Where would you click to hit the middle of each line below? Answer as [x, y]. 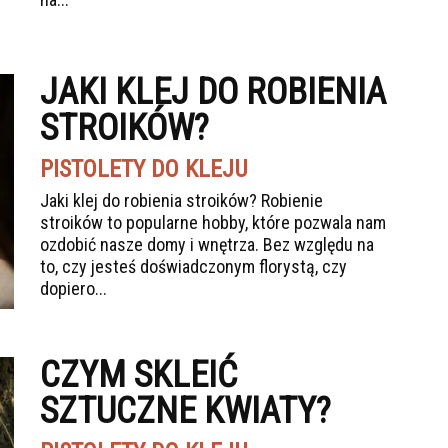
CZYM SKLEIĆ [138, 375]
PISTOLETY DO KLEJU [144, 169]
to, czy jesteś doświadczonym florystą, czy [193, 266]
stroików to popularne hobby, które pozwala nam [213, 222]
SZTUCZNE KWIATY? [185, 411]
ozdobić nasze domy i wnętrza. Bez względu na [207, 244]
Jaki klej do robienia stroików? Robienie [181, 200]
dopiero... [73, 288]
